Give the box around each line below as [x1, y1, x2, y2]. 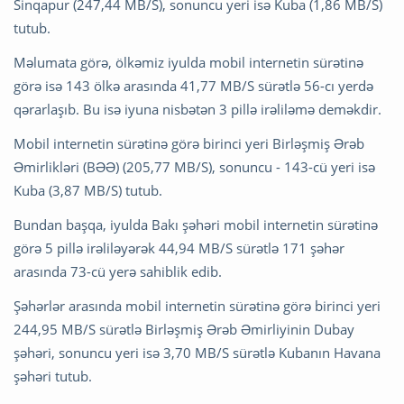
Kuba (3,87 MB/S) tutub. [14, 180, 162, 199]
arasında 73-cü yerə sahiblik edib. [14, 262, 222, 280]
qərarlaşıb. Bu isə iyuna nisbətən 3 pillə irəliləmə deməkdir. [14, 99, 381, 118]
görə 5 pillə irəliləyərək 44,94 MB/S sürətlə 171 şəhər [14, 238, 344, 257]
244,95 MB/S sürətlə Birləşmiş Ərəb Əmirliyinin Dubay [14, 319, 354, 338]
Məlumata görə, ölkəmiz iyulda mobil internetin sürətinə [14, 52, 363, 71]
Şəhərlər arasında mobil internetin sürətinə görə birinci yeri [14, 296, 381, 315]
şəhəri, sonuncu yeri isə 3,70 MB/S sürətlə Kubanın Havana [14, 343, 381, 362]
